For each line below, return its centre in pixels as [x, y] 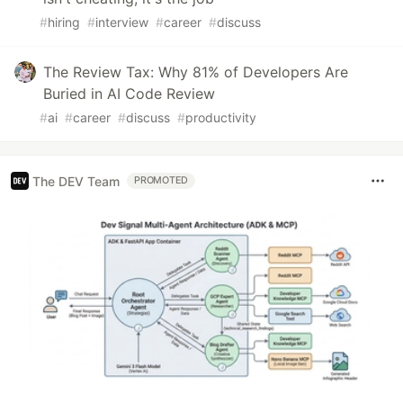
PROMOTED [161, 181]
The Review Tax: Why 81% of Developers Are [196, 72]
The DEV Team [76, 181]
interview [122, 22]
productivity [221, 118]
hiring [64, 22]
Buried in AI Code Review [129, 94]
